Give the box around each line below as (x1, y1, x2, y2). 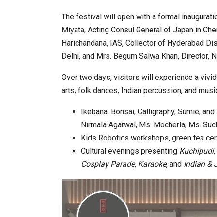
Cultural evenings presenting (81, 146, 179, 156)
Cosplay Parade (81, 159, 135, 169)
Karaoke (138, 159, 166, 169)
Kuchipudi (179, 146, 214, 156)
